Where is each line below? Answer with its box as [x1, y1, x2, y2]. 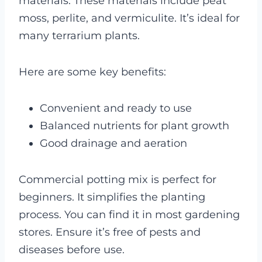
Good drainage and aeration [40, 136, 187, 150]
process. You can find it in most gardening [19, 208, 240, 221]
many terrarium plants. [19, 29, 140, 42]
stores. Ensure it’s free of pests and [19, 225, 201, 239]
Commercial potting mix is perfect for [19, 173, 216, 186]
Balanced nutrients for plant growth [40, 119, 229, 132]
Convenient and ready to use [40, 101, 192, 115]
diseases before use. [19, 243, 125, 256]
